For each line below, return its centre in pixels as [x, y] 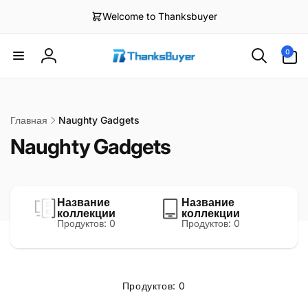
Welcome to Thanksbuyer [159, 16]
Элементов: [287, 45]
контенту [23, 26]
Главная [29, 120]
